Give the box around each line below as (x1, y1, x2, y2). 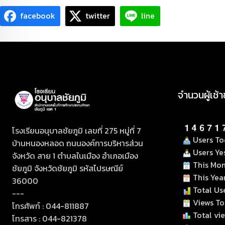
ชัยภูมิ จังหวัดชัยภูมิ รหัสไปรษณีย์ (12, 162, 123, 174)
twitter (85, 10, 110, 22)
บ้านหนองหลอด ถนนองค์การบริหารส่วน (12, 137, 143, 149)
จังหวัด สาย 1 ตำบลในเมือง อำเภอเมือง (12, 149, 138, 162)
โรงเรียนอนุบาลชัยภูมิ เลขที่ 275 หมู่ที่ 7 (12, 124, 141, 137)
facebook (20, 10, 55, 22)
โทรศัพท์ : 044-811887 (12, 199, 89, 212)
